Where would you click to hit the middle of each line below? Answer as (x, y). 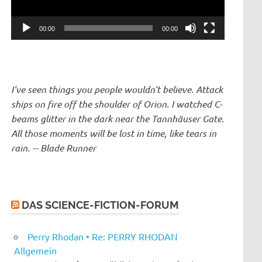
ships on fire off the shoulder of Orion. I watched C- (117, 104)
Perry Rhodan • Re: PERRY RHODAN (103, 236)
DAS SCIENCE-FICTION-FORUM (101, 205)
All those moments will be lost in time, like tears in (114, 133)
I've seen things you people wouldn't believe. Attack (117, 89)
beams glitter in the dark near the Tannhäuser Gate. (118, 118)
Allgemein (35, 250)
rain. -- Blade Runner (54, 147)
